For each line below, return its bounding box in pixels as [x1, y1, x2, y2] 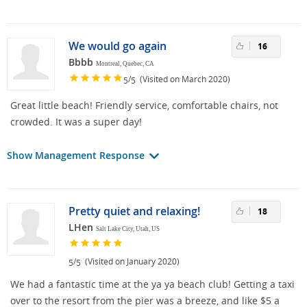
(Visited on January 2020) [81, 256, 180, 267]
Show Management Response [7, 148, 147, 162]
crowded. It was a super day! [10, 114, 142, 128]
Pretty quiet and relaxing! [69, 203, 200, 219]
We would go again [69, 38, 167, 53]
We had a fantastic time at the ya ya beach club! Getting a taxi [10, 277, 295, 291]
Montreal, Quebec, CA [96, 60, 154, 67]
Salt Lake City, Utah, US [96, 225, 160, 232]
